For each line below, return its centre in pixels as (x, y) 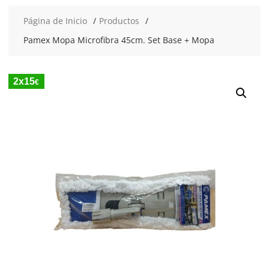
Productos (119, 21)
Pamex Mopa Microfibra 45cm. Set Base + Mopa (119, 40)
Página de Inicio (55, 21)
